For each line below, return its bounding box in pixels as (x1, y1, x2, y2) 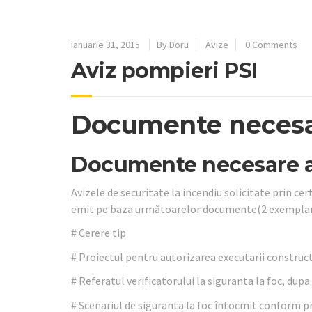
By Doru (157, 38, 189, 51)
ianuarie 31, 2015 (71, 38, 140, 51)
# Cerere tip (71, 226, 126, 240)
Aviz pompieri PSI (71, 58, 258, 84)
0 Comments (245, 38, 297, 51)
